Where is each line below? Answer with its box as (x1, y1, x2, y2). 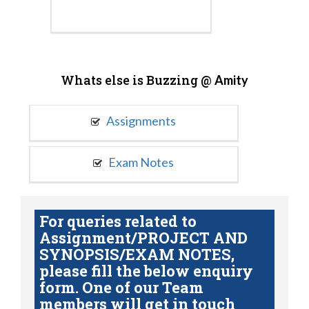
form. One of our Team (39, 277, 203, 297)
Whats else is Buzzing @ (61, 71, 215, 88)
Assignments (104, 112, 177, 128)
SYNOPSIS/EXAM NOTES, (39, 243, 235, 264)
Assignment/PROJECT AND (39, 227, 248, 248)
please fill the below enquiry (39, 260, 253, 281)
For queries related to (39, 210, 197, 231)
